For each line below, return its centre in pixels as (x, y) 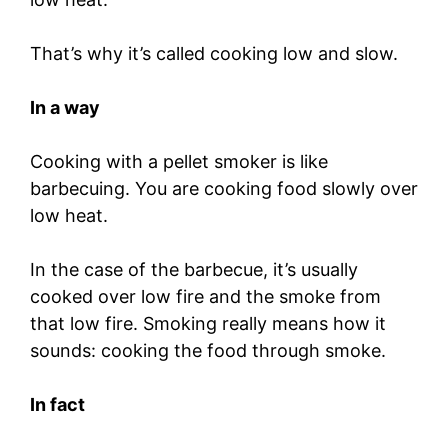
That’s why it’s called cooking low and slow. (216, 53)
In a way (65, 107)
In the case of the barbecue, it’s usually (194, 269)
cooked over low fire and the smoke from (205, 296)
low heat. (71, 215)
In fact (57, 404)
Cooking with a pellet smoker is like (179, 161)
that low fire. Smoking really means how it (208, 323)
